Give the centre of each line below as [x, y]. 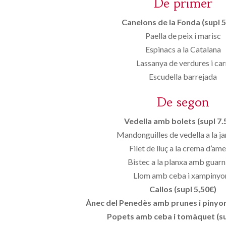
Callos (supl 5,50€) [183, 189]
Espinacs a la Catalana [183, 49]
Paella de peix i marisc [183, 36]
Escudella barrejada [183, 76]
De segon [183, 102]
